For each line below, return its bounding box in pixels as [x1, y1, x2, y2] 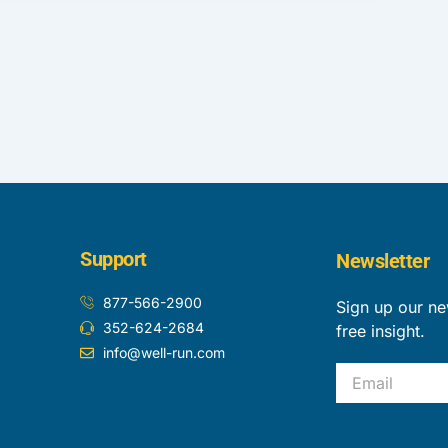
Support [80, 247, 147, 271]
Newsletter [336, 249, 429, 273]
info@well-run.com [102, 344, 225, 361]
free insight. [336, 321, 425, 341]
